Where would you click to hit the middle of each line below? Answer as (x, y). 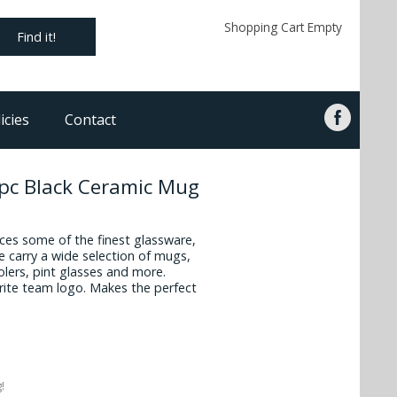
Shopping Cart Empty (283, 27)
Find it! (37, 37)
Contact (90, 120)
